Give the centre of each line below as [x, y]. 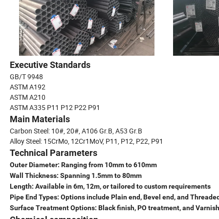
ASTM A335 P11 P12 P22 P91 [55, 108]
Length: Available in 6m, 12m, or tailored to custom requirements [110, 186]
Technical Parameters [54, 153]
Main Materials [40, 119]
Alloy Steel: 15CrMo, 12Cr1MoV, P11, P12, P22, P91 [87, 141]
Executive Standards [50, 65]
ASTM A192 [28, 87]
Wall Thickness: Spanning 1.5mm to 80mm [76, 176]
